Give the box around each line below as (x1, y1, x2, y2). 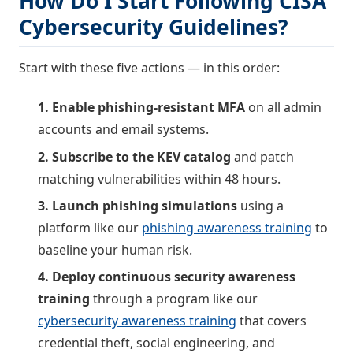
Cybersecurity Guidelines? (19, 13, 288, 42)
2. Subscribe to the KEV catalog (38, 147, 231, 165)
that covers (236, 312, 307, 330)
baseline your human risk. (38, 241, 192, 259)
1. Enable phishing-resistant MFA (38, 98, 245, 117)
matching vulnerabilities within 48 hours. (38, 169, 281, 188)
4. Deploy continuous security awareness (38, 268, 295, 286)
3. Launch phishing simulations (38, 197, 237, 215)
